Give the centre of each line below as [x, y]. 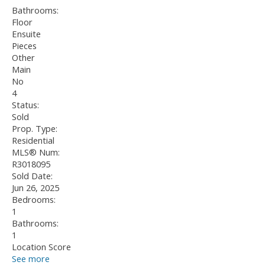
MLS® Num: [36, 152]
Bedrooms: [34, 200]
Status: [25, 105]
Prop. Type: [35, 129]
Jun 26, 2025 [35, 188]
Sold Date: [32, 176]
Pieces [24, 46]
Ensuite [26, 34]
